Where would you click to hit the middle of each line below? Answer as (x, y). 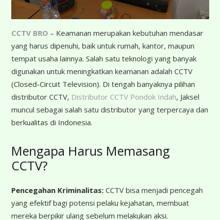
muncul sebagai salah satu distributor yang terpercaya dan (110, 109)
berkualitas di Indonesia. (52, 122)
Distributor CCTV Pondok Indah (124, 96)
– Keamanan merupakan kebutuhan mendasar (125, 33)
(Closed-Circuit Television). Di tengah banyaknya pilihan (103, 84)
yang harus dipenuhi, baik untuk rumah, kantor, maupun (103, 45)
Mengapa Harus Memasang (90, 151)
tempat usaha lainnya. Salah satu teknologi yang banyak (104, 58)
